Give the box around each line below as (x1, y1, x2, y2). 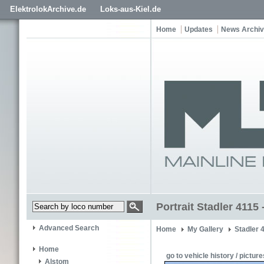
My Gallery (187, 225, 223, 233)
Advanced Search (39, 224, 99, 233)
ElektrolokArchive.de (10, 5, 86, 14)
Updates (184, 25, 213, 34)
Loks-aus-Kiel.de (100, 5, 161, 14)
